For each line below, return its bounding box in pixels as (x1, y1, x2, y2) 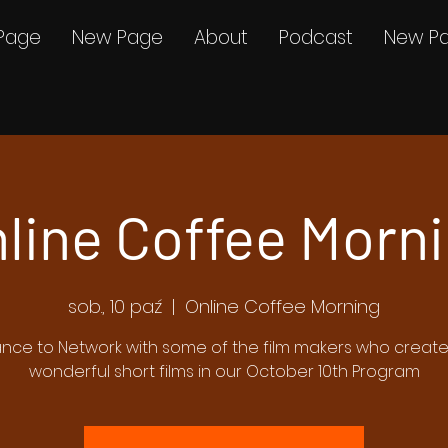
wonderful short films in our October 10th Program (28, 360, 420, 383)
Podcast (278, 24, 353, 51)
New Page (71, 24, 163, 51)
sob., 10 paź (68, 294, 162, 319)
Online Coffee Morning (185, 294, 380, 319)
